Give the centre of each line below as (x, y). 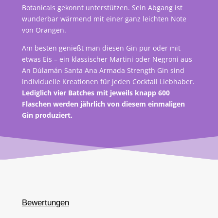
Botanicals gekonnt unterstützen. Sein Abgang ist (102, 8)
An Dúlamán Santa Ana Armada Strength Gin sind (103, 71)
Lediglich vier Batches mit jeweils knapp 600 (96, 93)
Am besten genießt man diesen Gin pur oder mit (101, 48)
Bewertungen (45, 203)
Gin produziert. (47, 115)
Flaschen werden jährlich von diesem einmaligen (103, 104)
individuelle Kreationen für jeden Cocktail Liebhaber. (108, 82)
